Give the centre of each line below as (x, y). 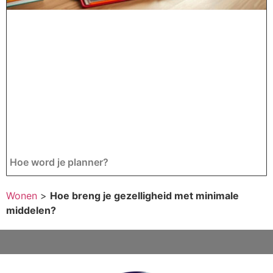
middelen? (31, 211)
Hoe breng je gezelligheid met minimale (144, 196)
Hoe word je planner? (59, 162)
